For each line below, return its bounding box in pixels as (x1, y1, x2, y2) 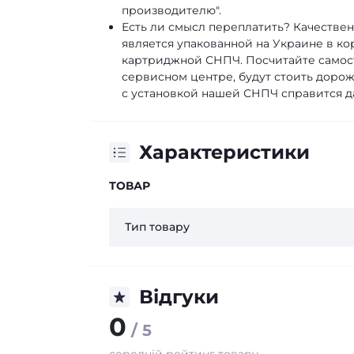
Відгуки (139, 285, 219, 308)
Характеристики (139, 141, 310, 164)
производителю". (122, 3, 221, 17)
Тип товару (125, 220, 190, 234)
